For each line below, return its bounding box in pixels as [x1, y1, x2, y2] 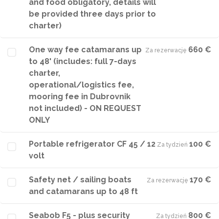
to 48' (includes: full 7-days [29, 57, 136, 66]
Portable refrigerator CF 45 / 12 [29, 139, 155, 149]
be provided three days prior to [29, 9, 156, 19]
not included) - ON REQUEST [29, 104, 141, 113]
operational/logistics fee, [29, 80, 134, 89]
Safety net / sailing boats [29, 175, 131, 184]
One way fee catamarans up [29, 45, 142, 54]
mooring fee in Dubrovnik [29, 92, 131, 101]
